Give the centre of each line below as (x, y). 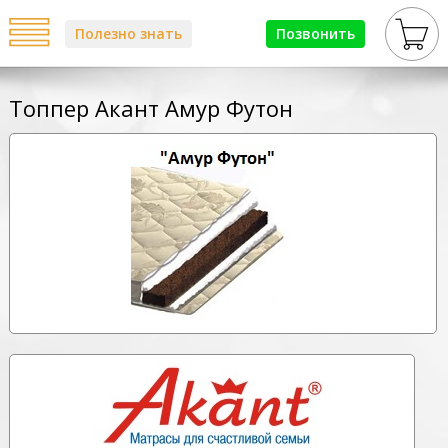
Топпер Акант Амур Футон (150, 108)
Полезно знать (128, 33)
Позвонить (316, 33)
